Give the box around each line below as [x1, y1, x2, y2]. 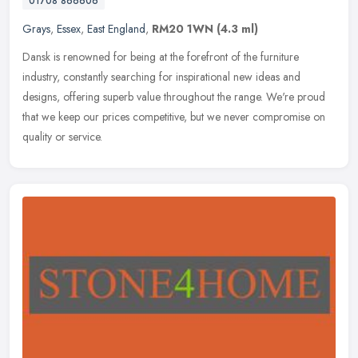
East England [87, 21, 145, 38]
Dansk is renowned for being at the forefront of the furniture [22, 49, 299, 66]
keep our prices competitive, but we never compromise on [58, 109, 325, 125]
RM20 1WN [152, 21, 213, 38]
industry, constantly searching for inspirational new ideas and [22, 69, 300, 86]
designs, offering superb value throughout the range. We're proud [22, 89, 325, 105]
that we [22, 109, 55, 125]
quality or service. [22, 129, 102, 145]
